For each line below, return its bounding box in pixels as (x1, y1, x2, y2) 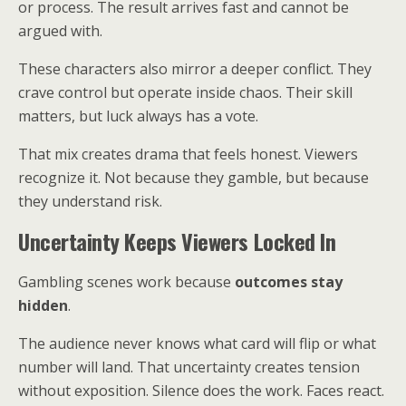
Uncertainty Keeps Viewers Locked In (18, 225, 336, 257)
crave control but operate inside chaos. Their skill (18, 82, 353, 102)
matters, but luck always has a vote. (18, 106, 258, 126)
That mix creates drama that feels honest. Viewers (18, 144, 358, 164)
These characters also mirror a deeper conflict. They (18, 59, 372, 79)
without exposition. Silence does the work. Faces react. (18, 381, 384, 401)
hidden (18, 295, 68, 315)
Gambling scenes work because (18, 272, 235, 292)
